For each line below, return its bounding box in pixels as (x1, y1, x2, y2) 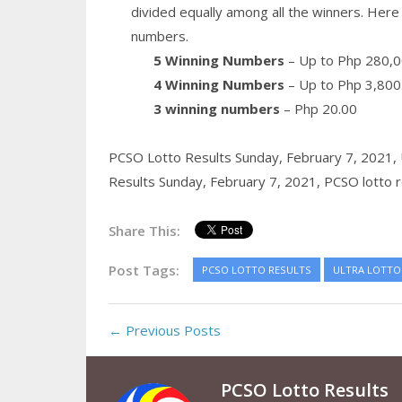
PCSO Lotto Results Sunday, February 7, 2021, (108, 148, 400, 167)
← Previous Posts (108, 321, 221, 340)
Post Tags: (108, 261, 179, 280)
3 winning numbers (153, 100, 280, 118)
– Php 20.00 (279, 100, 357, 118)
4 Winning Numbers (153, 75, 284, 94)
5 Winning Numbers (153, 51, 284, 70)
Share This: (108, 222, 180, 240)
